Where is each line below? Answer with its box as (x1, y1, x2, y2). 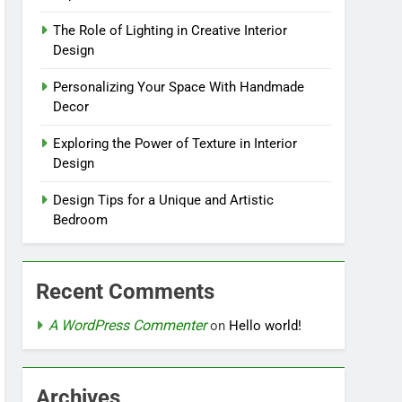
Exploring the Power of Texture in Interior (53, 135, 298, 152)
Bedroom (53, 212, 109, 228)
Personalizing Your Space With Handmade (53, 79, 305, 95)
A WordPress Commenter (48, 317, 207, 334)
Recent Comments (36, 279, 215, 304)
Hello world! (229, 318, 302, 334)
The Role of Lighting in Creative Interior (53, 22, 288, 39)
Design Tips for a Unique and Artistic (53, 192, 275, 208)
